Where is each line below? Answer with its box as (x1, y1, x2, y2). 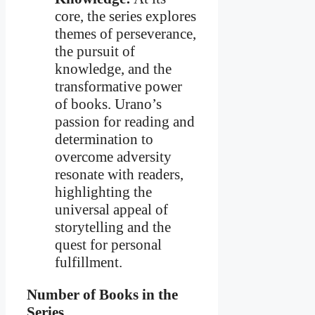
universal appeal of (55, 201, 168, 219)
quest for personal (55, 236, 162, 254)
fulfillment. (55, 254, 122, 271)
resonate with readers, (55, 166, 184, 184)
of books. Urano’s (55, 96, 162, 113)
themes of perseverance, (55, 25, 196, 43)
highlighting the (55, 184, 152, 201)
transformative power (55, 78, 182, 96)
